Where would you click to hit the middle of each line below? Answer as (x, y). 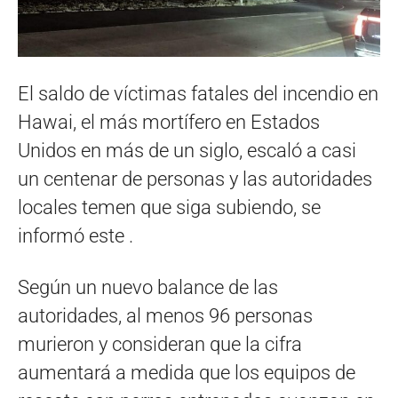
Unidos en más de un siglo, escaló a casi (187, 150)
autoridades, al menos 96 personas (165, 315)
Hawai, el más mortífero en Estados (169, 122)
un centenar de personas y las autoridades (195, 179)
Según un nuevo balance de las (148, 287)
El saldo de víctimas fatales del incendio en (198, 93)
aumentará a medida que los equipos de (187, 372)
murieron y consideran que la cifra (160, 344)
